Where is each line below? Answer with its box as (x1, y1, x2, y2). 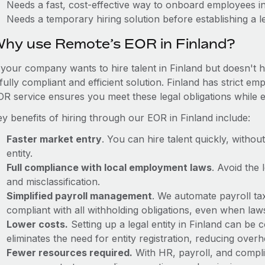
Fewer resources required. (6, 247, 132, 258)
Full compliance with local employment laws (6, 161, 212, 173)
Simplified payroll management (6, 190, 152, 202)
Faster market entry (6, 133, 102, 145)
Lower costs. (6, 218, 68, 230)
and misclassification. (6, 176, 100, 188)
